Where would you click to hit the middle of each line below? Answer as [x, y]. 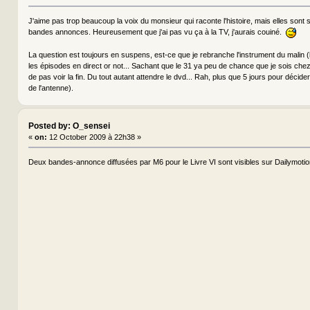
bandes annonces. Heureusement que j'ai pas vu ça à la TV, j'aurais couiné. [157, 32]
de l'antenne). [51, 88]
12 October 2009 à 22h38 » [94, 137]
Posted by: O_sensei [69, 126]
